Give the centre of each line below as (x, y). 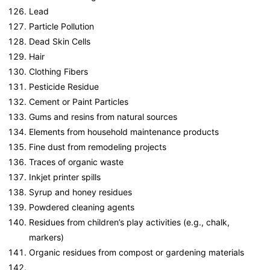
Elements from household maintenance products (124, 132)
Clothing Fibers (58, 72)
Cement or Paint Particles (79, 102)
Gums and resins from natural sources (103, 117)
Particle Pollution (61, 27)
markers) (46, 237)
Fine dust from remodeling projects (98, 147)
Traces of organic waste (76, 162)
